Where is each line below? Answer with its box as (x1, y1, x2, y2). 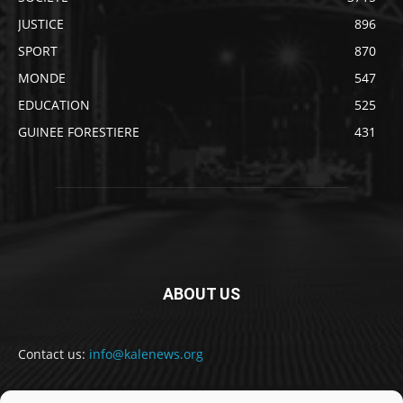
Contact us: (18, 345, 89, 363)
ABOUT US (163, 284, 240, 304)
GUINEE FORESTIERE (18, 123, 139, 141)
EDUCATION (18, 96, 90, 114)
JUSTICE (18, 15, 64, 33)
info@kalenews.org (89, 345, 203, 363)
